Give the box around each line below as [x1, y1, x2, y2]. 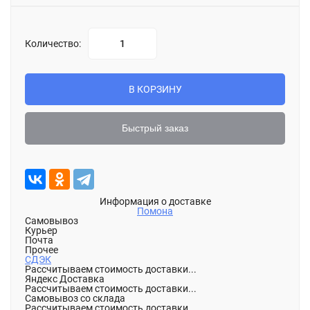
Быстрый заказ [122, 122, 188, 134]
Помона [137, 206, 173, 217]
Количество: [25, 38, 81, 49]
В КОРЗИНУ [128, 84, 182, 95]
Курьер [25, 225, 57, 236]
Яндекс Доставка [25, 273, 104, 284]
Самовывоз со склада [25, 293, 125, 304]
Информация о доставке [99, 196, 211, 207]
